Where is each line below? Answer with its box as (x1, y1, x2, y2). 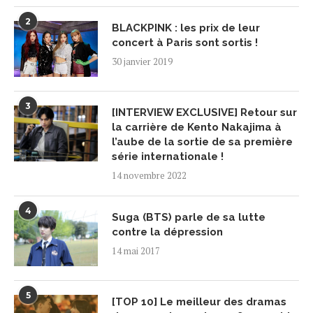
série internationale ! (112, 150, 224, 163)
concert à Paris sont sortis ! (112, 36, 258, 49)
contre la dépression (112, 225, 223, 238)
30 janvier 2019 (112, 54, 173, 68)
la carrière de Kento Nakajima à (112, 120, 282, 133)
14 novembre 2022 (112, 168, 187, 182)
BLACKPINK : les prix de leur (112, 21, 260, 34)
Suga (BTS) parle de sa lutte (112, 210, 265, 224)
